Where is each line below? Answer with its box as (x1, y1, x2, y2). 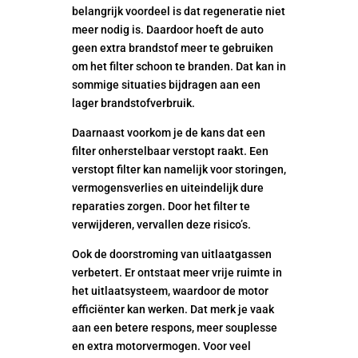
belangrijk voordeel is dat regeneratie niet (71, 5, 285, 18)
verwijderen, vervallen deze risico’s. (71, 218, 251, 231)
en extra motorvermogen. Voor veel (71, 340, 251, 352)
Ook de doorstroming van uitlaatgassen (71, 248, 272, 261)
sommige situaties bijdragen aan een (71, 78, 261, 91)
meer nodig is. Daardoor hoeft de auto (71, 23, 264, 36)
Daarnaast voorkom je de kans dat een (71, 126, 265, 139)
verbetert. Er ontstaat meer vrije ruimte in (71, 266, 282, 279)
